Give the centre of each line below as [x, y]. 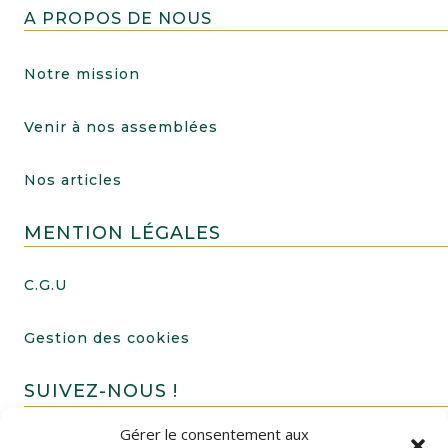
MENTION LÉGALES [122, 233]
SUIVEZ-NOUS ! [100, 391]
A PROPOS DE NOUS [117, 19]
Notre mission [81, 74]
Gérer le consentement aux [214, 434]
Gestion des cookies [106, 338]
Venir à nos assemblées [120, 127]
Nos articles [72, 180]
